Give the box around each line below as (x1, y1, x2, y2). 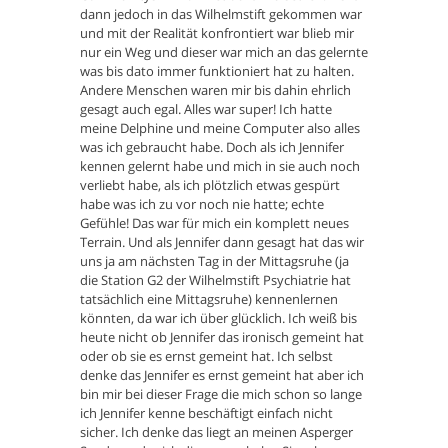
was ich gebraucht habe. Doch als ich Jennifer (80, 138, 344, 157)
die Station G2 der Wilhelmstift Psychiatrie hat (80, 271, 351, 290)
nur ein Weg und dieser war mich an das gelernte (80, 43, 368, 62)
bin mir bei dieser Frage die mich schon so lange (80, 385, 362, 404)
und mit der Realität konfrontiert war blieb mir (80, 24, 354, 43)
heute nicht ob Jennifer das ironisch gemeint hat (80, 328, 364, 347)
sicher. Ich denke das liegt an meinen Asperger (80, 423, 353, 442)
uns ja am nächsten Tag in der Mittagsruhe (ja (80, 252, 349, 271)
